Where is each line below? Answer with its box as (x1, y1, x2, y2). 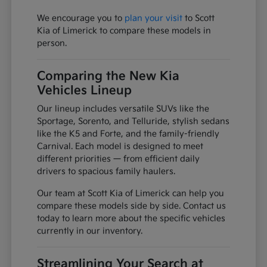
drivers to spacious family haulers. (37, 166, 176, 176)
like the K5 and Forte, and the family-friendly (37, 128, 220, 139)
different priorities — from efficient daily (37, 153, 200, 164)
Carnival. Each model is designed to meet (37, 141, 204, 151)
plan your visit (125, 13, 183, 23)
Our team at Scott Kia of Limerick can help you (37, 188, 225, 198)
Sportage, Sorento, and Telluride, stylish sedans (37, 116, 230, 126)
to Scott (182, 13, 215, 23)
